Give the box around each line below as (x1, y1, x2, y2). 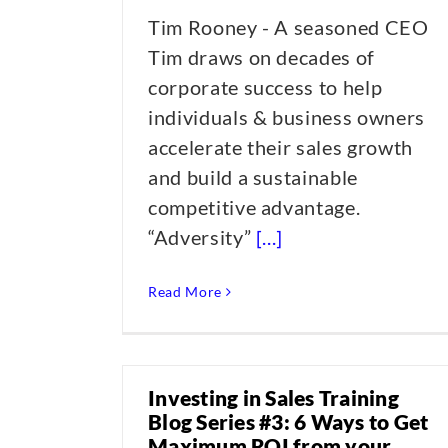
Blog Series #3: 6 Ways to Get (148, 409, 429, 434)
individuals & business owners (148, 105, 425, 129)
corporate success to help (148, 75, 383, 99)
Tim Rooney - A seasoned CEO (148, 15, 429, 39)
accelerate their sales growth (148, 135, 413, 159)
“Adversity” (148, 225, 256, 249)
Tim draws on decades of (148, 45, 375, 69)
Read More (148, 283, 222, 300)
